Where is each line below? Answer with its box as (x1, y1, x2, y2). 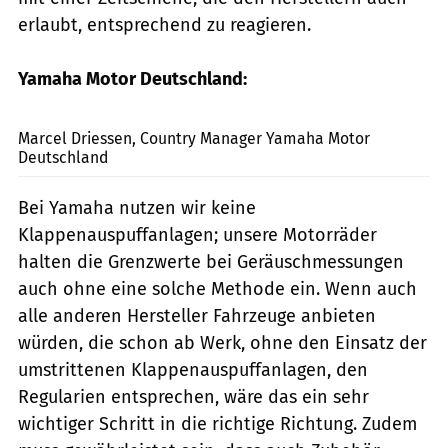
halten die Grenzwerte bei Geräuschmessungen (18, 251, 404, 274)
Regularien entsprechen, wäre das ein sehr (18, 386, 369, 409)
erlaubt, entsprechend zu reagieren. (18, 14, 311, 37)
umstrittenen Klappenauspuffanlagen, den (18, 359, 368, 382)
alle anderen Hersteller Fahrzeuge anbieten (18, 305, 376, 328)
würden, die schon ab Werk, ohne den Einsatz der (18, 332, 427, 355)
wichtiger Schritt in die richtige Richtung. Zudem (18, 413, 417, 436)
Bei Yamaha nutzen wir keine (18, 197, 256, 220)
